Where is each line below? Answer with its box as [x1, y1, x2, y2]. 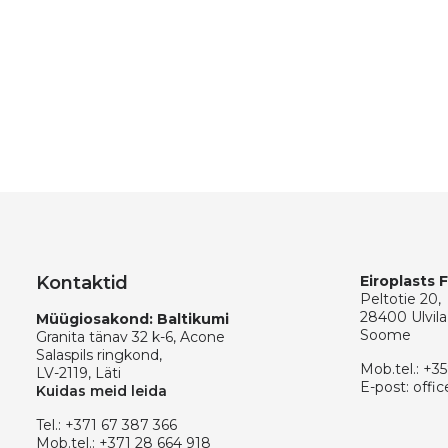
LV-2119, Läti [36, 364, 121, 382]
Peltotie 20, [360, 290, 441, 308]
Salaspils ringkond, [36, 346, 162, 364]
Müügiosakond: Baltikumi [36, 310, 229, 328]
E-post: [360, 378, 413, 396]
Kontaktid [36, 272, 128, 294]
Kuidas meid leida [36, 382, 167, 400]
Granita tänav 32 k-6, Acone [36, 328, 225, 346]
